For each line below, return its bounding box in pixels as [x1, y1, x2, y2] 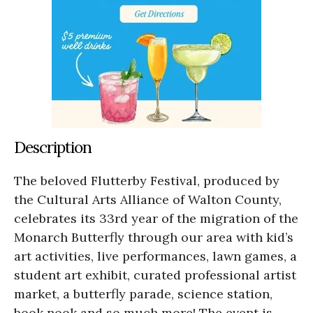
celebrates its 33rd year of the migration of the [14, 210, 298, 227]
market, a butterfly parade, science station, [14, 286, 272, 303]
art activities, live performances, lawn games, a [14, 248, 297, 265]
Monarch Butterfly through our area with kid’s [14, 229, 293, 246]
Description [14, 137, 92, 158]
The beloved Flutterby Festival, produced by [14, 173, 279, 189]
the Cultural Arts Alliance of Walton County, [14, 191, 282, 208]
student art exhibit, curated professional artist [14, 267, 296, 284]
